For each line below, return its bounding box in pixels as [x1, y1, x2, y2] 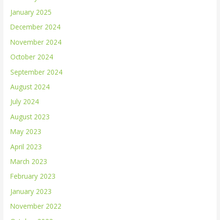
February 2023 [10, 171, 56, 181]
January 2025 [10, 7, 52, 17]
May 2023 [10, 127, 42, 137]
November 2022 [10, 201, 62, 211]
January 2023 [10, 186, 52, 196]
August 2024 [10, 82, 50, 92]
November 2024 [10, 37, 62, 47]
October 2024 [10, 52, 54, 62]
